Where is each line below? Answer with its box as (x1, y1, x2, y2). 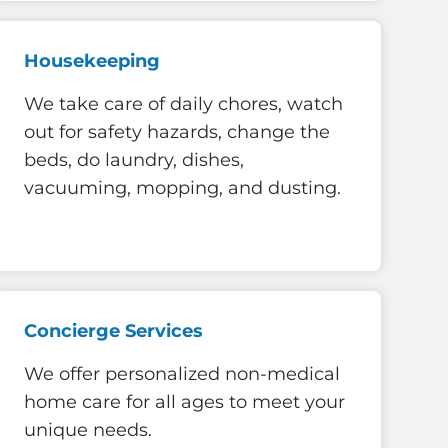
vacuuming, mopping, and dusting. (24, 177, 341, 200)
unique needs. (24, 419, 152, 442)
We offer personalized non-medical (24, 363, 340, 386)
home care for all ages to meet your (24, 391, 345, 414)
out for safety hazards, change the (24, 121, 330, 144)
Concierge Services (24, 319, 203, 342)
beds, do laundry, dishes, (24, 149, 244, 172)
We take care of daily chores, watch (24, 93, 343, 116)
